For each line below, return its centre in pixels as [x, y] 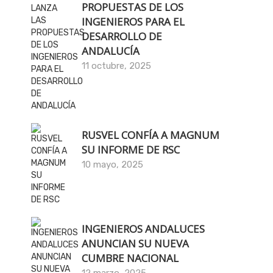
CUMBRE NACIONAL [130, 258]
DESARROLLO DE [122, 36]
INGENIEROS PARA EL [133, 22]
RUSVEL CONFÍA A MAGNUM [151, 135]
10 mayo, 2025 [113, 165]
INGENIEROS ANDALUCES [144, 229]
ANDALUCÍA [111, 51]
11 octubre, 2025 [117, 66]
